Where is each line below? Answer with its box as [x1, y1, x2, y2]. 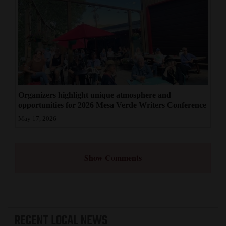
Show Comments [84, 151, 142, 163]
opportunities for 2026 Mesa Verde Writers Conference [18, 100, 206, 109]
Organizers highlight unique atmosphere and [18, 90, 171, 99]
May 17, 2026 [18, 115, 56, 122]
